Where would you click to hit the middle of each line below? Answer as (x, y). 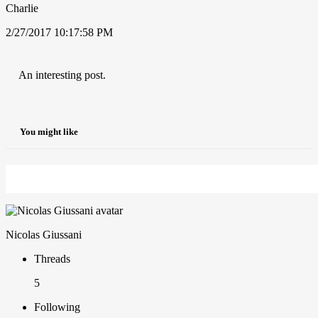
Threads (52, 259)
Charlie (22, 8)
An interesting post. (62, 75)
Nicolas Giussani (44, 235)
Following (57, 307)
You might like (49, 132)
